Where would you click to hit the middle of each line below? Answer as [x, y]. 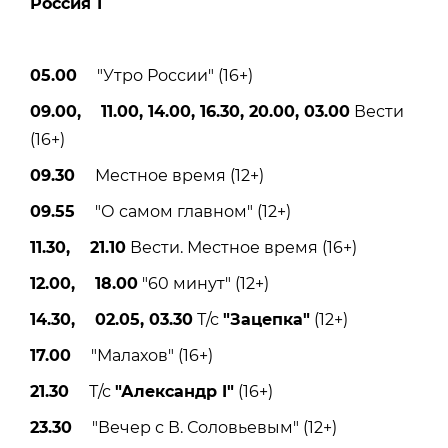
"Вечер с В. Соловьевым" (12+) [204, 427]
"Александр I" [174, 391]
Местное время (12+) [169, 175]
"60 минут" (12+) [203, 283]
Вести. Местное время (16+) [241, 247]
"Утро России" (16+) [165, 75]
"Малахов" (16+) [142, 355]
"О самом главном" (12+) [183, 211]
